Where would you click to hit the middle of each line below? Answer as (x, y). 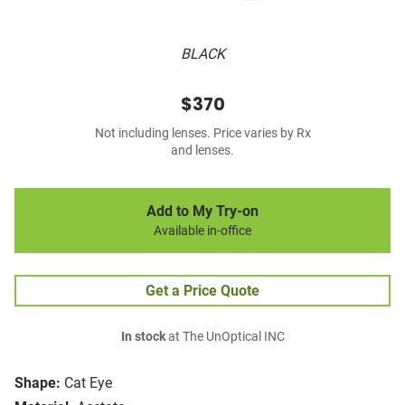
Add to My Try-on (202, 212)
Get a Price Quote (202, 291)
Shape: (38, 383)
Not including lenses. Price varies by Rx (202, 134)
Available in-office (202, 231)
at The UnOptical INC (225, 337)
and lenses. (202, 151)
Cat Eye (88, 383)
